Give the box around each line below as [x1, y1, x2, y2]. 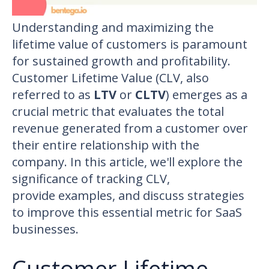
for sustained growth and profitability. [12, 52, 231, 69]
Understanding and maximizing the [12, 19, 214, 35]
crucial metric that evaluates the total [12, 103, 224, 119]
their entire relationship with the [12, 136, 199, 153]
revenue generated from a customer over [12, 119, 248, 136]
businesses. [12, 220, 79, 237]
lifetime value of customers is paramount [12, 35, 247, 52]
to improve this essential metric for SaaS [12, 204, 242, 220]
